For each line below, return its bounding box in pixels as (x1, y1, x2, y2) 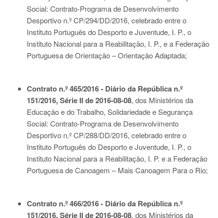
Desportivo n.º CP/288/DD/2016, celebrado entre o (27, 130, 186, 140)
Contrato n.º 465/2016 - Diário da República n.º (27, 83, 182, 94)
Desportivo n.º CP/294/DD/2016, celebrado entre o (27, 15, 186, 25)
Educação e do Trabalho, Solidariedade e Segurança (27, 107, 193, 117)
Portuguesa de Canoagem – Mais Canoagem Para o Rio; (27, 165, 208, 175)
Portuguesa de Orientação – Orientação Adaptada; (27, 50, 187, 60)
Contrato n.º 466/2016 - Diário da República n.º (27, 198, 182, 209)
